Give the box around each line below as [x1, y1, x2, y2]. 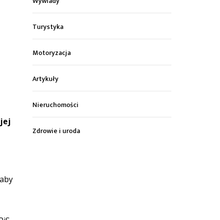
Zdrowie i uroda [32, 125, 81, 137]
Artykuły [32, 73, 59, 85]
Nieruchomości [32, 99, 79, 111]
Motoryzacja [32, 47, 71, 59]
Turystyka [32, 21, 64, 33]
